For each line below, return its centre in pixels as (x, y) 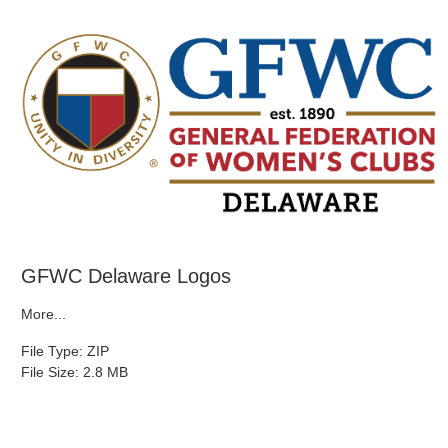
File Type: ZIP (65, 351)
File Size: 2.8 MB (74, 372)
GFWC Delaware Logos (126, 276)
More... (43, 314)
